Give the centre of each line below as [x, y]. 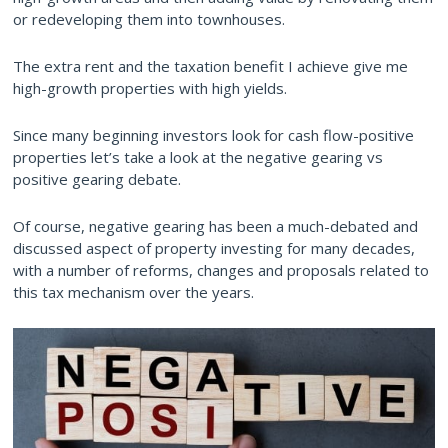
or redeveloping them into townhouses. [149, 18]
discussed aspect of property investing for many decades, [214, 247]
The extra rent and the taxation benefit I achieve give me [210, 65]
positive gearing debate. [97, 178]
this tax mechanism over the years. [133, 291]
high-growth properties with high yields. [150, 87]
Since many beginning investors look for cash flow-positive [213, 134]
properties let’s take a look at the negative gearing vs [198, 156]
